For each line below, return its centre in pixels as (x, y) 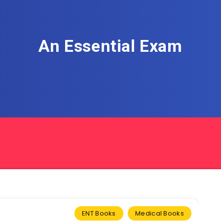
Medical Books (160, 213)
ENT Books (99, 213)
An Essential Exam (110, 46)
